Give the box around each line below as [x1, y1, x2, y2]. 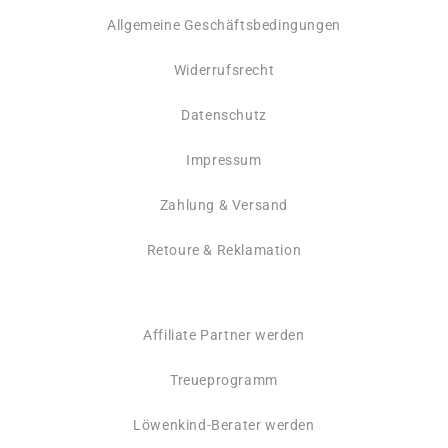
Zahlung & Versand [159, 197, 289, 214]
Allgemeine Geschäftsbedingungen [107, 17, 341, 34]
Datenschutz [181, 107, 267, 124]
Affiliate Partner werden [143, 327, 305, 344]
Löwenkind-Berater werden [133, 417, 315, 434]
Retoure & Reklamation [146, 242, 302, 259]
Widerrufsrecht [173, 62, 275, 79]
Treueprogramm [170, 372, 278, 389]
